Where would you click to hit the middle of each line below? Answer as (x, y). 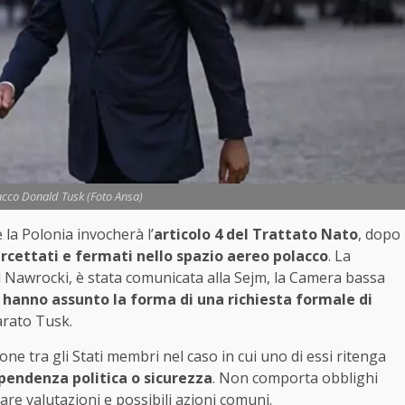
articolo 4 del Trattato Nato (256, 235)
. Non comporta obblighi (295, 378)
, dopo (379, 235)
